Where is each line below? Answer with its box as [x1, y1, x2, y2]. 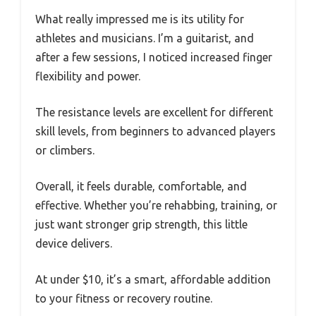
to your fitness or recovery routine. [35, 291, 212, 305]
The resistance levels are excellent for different [35, 105, 273, 119]
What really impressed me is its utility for [35, 12, 244, 25]
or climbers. [35, 143, 95, 157]
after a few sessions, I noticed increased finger [35, 50, 272, 63]
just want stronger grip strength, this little [35, 217, 248, 231]
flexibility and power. [35, 69, 140, 83]
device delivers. [35, 236, 112, 250]
